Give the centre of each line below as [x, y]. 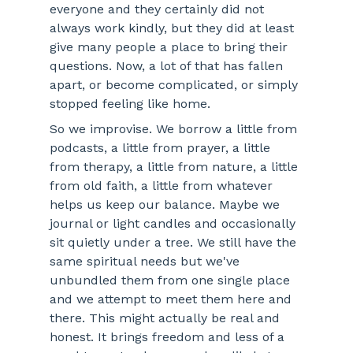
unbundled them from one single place [171, 281]
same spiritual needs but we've [146, 262]
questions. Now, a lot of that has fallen [168, 66]
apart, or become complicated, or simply [175, 85]
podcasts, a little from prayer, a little [162, 148]
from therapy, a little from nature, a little [175, 167]
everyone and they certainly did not [158, 9]
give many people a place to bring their [170, 47]
